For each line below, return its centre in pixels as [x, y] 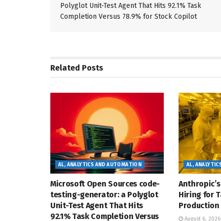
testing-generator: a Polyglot [104, 195]
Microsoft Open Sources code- [105, 184]
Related [65, 68]
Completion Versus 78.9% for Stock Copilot [129, 16]
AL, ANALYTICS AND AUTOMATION [100, 165]
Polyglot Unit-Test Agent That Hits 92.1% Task [131, 5]
